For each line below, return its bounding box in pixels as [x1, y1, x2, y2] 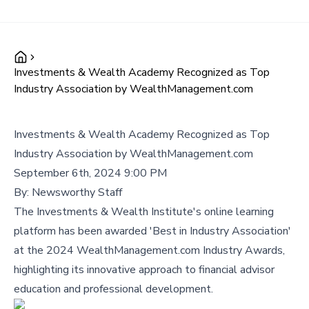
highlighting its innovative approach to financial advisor [14, 262, 275, 277]
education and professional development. [14, 281, 213, 297]
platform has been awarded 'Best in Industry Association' [14, 223, 291, 239]
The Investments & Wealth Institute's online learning [14, 204, 274, 219]
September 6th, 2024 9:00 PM [14, 166, 167, 181]
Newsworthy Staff [32, 185, 122, 200]
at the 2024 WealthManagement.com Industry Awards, [14, 243, 285, 258]
